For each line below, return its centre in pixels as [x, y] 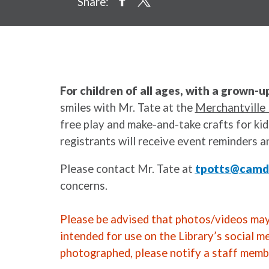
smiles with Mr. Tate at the [127, 107]
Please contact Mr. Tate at [127, 169]
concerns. [83, 186]
